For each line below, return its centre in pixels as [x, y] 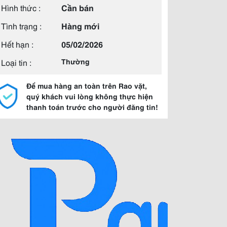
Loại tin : [16, 62]
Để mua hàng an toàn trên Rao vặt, [87, 86]
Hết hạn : [17, 44]
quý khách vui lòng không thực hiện [90, 96]
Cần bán [78, 7]
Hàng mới [80, 26]
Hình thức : [21, 7]
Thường [75, 61]
